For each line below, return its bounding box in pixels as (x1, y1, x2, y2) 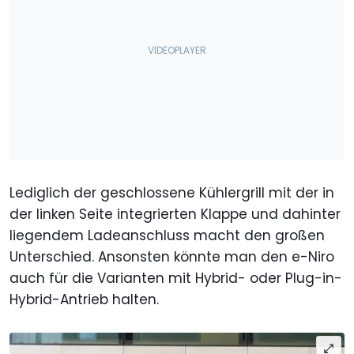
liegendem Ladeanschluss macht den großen (9, 226, 325, 246)
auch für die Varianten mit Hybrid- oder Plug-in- (9, 269, 342, 288)
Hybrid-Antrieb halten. (9, 290, 159, 310)
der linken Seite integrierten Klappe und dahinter (9, 205, 341, 224)
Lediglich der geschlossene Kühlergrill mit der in (9, 183, 334, 203)
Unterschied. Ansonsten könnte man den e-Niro (9, 247, 334, 267)
